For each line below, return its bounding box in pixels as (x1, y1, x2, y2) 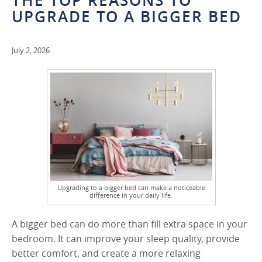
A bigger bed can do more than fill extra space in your (12, 217, 247, 230)
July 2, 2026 (12, 46, 50, 56)
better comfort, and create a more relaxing (12, 246, 201, 260)
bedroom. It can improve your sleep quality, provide (12, 232, 240, 245)
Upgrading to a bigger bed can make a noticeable (57, 182, 205, 192)
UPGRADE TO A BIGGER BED (12, 6, 242, 27)
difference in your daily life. (89, 190, 173, 199)
